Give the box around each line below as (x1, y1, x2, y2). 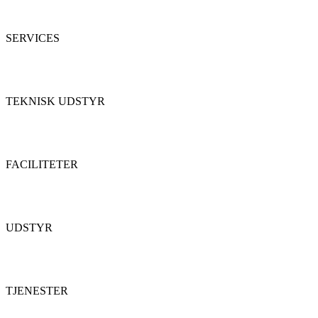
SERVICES (6, 32, 60, 45)
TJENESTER (6, 285, 68, 297)
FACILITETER (6, 158, 78, 171)
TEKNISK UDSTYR (6, 95, 105, 108)
